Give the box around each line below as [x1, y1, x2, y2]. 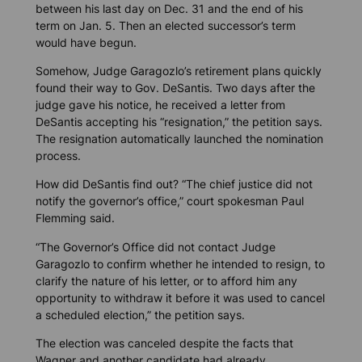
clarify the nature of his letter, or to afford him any [35, 273, 297, 288]
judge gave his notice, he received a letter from [35, 98, 285, 112]
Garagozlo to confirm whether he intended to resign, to [35, 256, 325, 271]
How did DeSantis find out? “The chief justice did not [35, 177, 313, 192]
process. [35, 149, 81, 163]
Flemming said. [35, 211, 115, 225]
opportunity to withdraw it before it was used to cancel [35, 290, 325, 305]
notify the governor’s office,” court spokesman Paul [35, 194, 304, 208]
